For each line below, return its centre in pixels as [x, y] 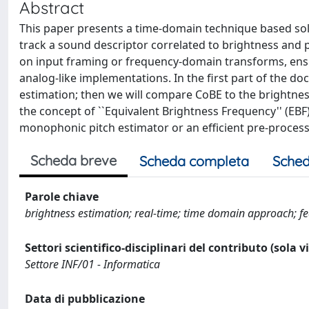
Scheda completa [194, 161]
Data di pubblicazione [85, 299]
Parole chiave [62, 197]
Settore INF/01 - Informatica [92, 264]
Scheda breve [73, 160]
